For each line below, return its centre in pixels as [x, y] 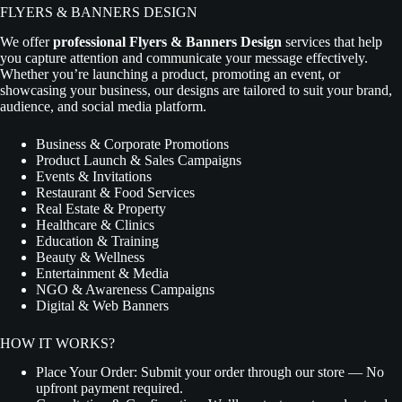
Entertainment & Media [102, 273]
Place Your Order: [88, 372]
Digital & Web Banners [102, 305]
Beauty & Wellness [90, 257]
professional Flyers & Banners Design [167, 41]
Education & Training [97, 240]
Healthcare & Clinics [95, 224]
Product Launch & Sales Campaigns [139, 160]
